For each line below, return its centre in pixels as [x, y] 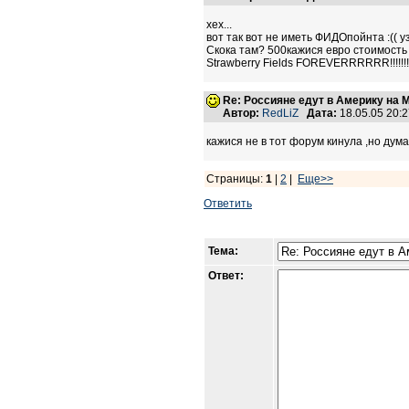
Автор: [241, 113]
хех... [219, 25]
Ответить [228, 204]
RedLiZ [280, 113]
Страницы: [236, 179]
